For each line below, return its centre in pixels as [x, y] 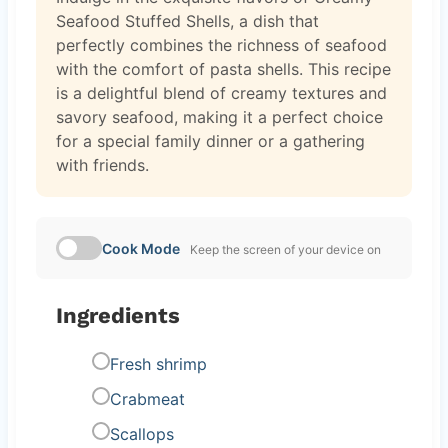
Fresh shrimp [158, 363]
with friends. [102, 164]
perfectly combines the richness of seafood [221, 44]
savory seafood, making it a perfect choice [219, 116]
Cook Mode [140, 248]
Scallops [141, 433]
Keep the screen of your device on [285, 249]
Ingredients [117, 315]
